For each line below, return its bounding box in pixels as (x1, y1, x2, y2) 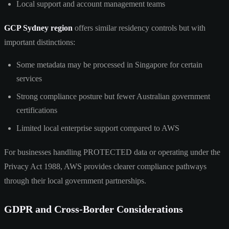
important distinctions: (4, 37, 75, 47)
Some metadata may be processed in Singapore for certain (16, 60, 202, 69)
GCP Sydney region (4, 23, 73, 32)
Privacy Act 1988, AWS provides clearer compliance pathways (4, 162, 207, 171)
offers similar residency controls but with (73, 23, 205, 32)
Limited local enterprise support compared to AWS (16, 123, 179, 132)
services (16, 74, 42, 83)
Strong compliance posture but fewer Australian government (16, 91, 210, 101)
